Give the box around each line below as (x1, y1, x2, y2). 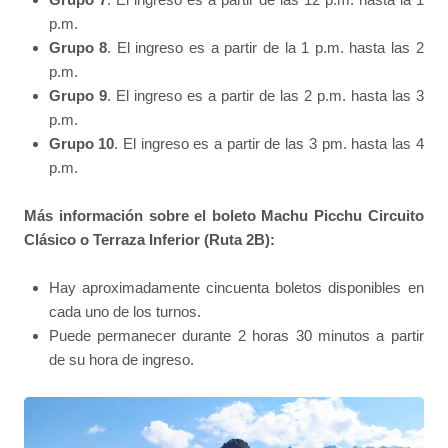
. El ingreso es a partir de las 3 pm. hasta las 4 (114, 134, 424, 152)
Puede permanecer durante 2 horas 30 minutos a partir (48, 327, 424, 345)
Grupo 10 (48, 134, 115, 152)
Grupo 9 (48, 86, 107, 104)
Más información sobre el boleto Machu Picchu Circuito (24, 207, 424, 225)
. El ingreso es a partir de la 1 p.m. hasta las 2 (107, 38, 424, 56)
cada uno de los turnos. (48, 303, 201, 321)
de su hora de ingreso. (48, 351, 194, 369)
